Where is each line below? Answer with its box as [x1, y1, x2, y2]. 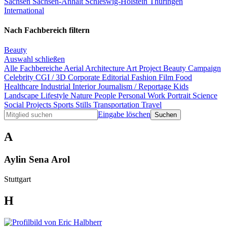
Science [193, 91, 217, 100]
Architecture [85, 64, 126, 73]
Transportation [93, 100, 141, 109]
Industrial [41, 82, 72, 91]
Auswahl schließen [4, 55, 65, 64]
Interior [72, 82, 98, 91]
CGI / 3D [35, 73, 68, 82]
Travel [141, 100, 162, 109]
